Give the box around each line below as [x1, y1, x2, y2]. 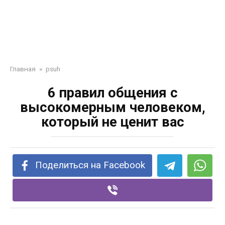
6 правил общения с [47, 85, 178, 101]
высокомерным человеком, [20, 99, 205, 116]
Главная [10, 65, 36, 73]
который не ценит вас [41, 114, 184, 130]
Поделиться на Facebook [35, 160, 146, 171]
